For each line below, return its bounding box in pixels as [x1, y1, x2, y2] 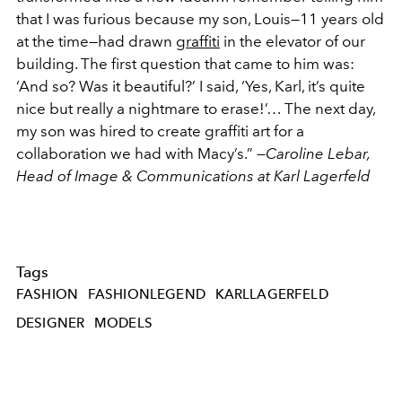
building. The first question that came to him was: [16, 54, 354, 73]
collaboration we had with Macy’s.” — [16, 144, 266, 162]
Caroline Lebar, [266, 144, 370, 162]
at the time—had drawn [16, 31, 176, 50]
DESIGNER [16, 315, 85, 332]
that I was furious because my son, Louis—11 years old [16, 9, 384, 28]
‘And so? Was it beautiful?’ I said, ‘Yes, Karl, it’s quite [16, 76, 365, 95]
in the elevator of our [220, 31, 365, 50]
